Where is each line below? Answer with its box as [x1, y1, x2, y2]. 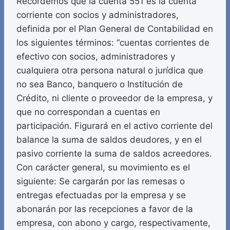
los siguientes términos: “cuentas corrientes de [16, 37, 209, 48]
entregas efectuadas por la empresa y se [16, 190, 186, 201]
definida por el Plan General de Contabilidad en [16, 24, 213, 34]
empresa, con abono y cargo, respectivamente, [16, 218, 210, 228]
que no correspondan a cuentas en [16, 107, 160, 118]
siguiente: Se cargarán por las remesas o [16, 176, 185, 187]
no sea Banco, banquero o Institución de [16, 79, 183, 90]
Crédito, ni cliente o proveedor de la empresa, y [16, 93, 213, 104]
